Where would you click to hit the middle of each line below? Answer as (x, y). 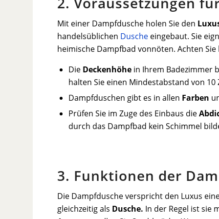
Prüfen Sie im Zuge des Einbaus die (134, 114)
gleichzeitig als (85, 208)
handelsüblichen (89, 36)
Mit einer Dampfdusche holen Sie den (128, 23)
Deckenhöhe (107, 70)
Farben (196, 98)
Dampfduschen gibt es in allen (125, 98)
